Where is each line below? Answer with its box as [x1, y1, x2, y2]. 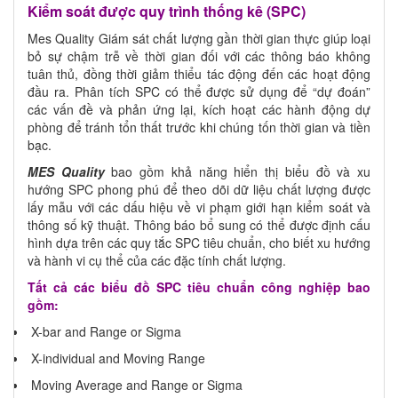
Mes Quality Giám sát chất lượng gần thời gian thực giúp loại [28, 28, 370, 47]
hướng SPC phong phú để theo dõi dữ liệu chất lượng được [28, 179, 370, 198]
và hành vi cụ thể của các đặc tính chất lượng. [28, 251, 286, 269]
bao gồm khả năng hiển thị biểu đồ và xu [111, 162, 371, 180]
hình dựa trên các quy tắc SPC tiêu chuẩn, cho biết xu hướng [28, 233, 370, 251]
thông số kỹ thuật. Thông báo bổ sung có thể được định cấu [28, 215, 370, 234]
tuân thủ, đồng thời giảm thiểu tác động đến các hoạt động [28, 64, 370, 83]
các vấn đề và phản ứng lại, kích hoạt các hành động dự [28, 99, 370, 118]
